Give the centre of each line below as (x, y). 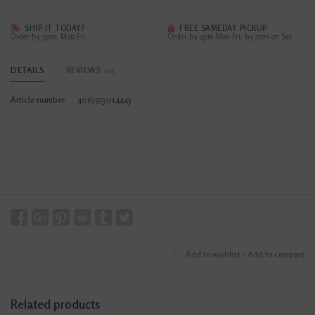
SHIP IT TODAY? (53, 28)
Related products (56, 304)
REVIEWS (85, 70)
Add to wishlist (213, 255)
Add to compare (276, 255)
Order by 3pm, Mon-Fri (48, 37)
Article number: (39, 100)
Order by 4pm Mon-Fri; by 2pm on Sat (230, 37)
